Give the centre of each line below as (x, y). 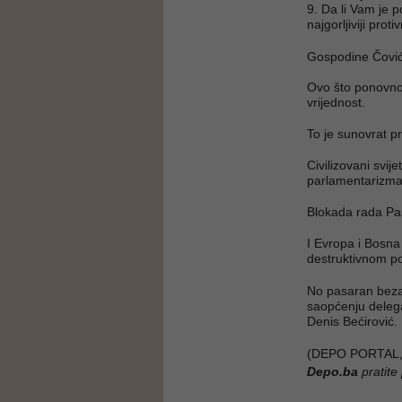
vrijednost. (338, 102)
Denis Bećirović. (352, 321)
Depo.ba (332, 371)
